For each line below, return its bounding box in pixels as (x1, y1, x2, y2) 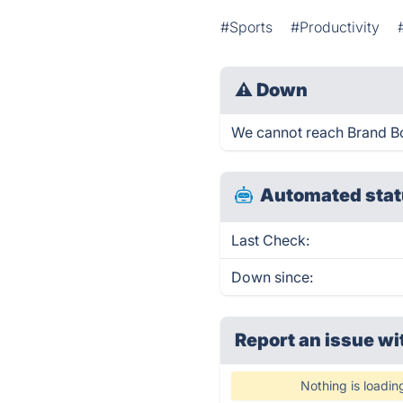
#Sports (220, 18, 273, 36)
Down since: (231, 268, 314, 286)
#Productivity (291, 18, 381, 36)
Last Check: (231, 231, 310, 249)
